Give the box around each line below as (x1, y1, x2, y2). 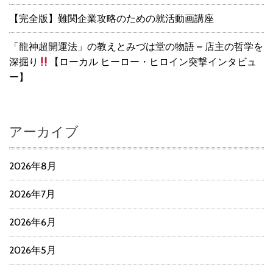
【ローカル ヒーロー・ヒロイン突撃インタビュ (49, 56, 257, 68)
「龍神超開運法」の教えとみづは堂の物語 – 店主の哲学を (9, 41, 263, 53)
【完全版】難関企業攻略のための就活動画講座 (9, 13, 214, 25)
